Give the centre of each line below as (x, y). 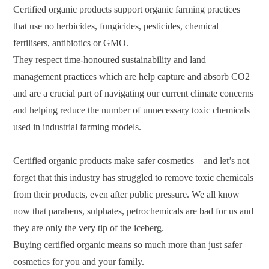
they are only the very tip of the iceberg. (89, 228)
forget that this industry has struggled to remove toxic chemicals (134, 178)
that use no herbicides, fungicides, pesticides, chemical (116, 26)
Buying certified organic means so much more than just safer (128, 245)
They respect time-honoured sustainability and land (110, 60)
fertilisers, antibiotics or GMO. (71, 43)
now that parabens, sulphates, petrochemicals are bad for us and (134, 211)
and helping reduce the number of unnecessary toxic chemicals (132, 110)
